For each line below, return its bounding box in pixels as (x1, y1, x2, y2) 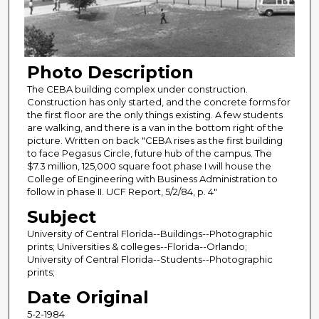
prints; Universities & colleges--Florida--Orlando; (26, 240, 247, 252)
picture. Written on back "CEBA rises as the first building (26, 134, 283, 146)
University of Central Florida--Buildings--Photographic (26, 227, 273, 239)
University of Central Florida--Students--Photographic (26, 253, 273, 265)
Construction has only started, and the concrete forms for (26, 95, 291, 108)
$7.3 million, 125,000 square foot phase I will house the (26, 159, 271, 172)
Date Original (26, 286, 149, 308)
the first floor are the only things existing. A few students (26, 108, 283, 120)
